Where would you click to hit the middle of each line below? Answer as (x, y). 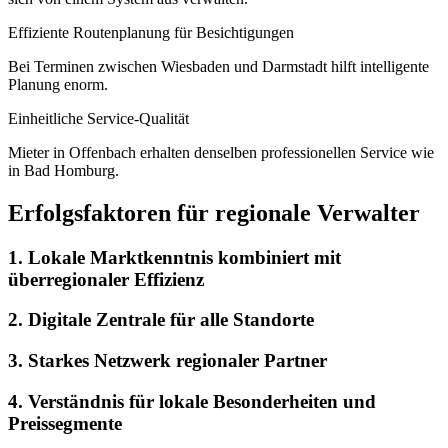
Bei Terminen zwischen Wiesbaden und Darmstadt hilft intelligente (218, 66)
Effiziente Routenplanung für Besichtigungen (151, 32)
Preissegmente (65, 423)
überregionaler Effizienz (106, 279)
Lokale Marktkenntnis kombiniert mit (184, 257)
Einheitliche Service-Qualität (98, 118)
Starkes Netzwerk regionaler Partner (177, 361)
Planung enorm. (58, 84)
